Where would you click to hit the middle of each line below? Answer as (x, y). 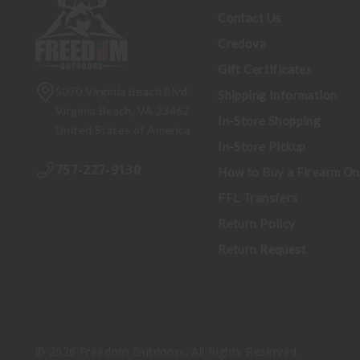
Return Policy (257, 224)
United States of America (123, 130)
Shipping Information (278, 95)
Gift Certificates (265, 70)
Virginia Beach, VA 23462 (123, 111)
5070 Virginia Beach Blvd (122, 92)
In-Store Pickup (262, 147)
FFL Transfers (258, 198)
